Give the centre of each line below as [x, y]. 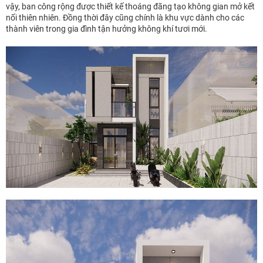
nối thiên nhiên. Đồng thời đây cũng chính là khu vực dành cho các [125, 18]
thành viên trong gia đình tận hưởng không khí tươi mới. [107, 29]
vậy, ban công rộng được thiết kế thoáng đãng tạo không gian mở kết [130, 7]
